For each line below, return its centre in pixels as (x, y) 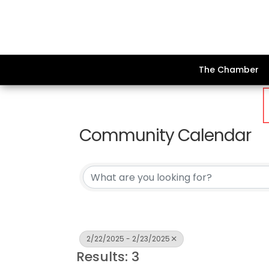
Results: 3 (108, 256)
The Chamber (229, 70)
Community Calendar (165, 136)
